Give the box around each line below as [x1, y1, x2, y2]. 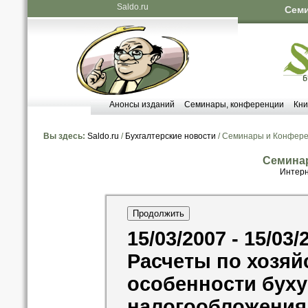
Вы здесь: [43, 131, 85, 141]
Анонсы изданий [109, 100, 175, 109]
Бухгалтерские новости [125, 131, 216, 141]
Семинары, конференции [184, 100, 284, 109]
